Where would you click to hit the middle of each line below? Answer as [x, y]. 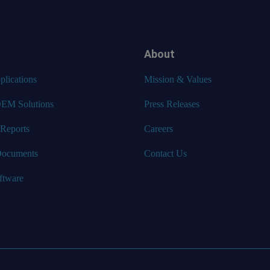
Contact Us [165, 153]
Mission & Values [178, 79]
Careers [159, 128]
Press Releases [172, 104]
